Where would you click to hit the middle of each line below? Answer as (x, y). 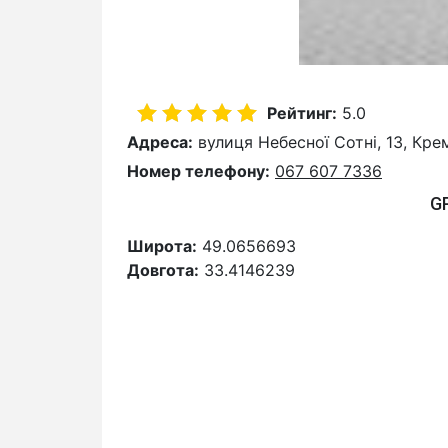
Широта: (162, 246)
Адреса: (160, 142)
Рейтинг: (302, 113)
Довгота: (163, 270)
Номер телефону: (198, 171)
